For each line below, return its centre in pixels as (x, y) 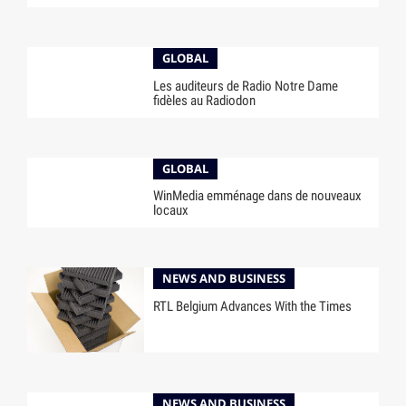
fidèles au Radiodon (205, 100)
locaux (171, 211)
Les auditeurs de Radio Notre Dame (246, 86)
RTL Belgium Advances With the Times (253, 307)
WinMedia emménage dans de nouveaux (258, 196)
